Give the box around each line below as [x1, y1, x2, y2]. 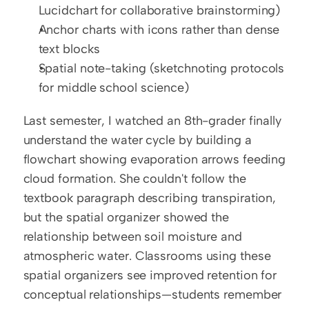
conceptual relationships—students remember [23, 286, 282, 302]
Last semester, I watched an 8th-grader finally [23, 112, 281, 128]
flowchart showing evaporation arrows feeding [23, 151, 286, 167]
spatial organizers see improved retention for [23, 267, 277, 283]
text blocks [38, 41, 100, 57]
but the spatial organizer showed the [23, 209, 229, 225]
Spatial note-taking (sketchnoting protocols [38, 60, 285, 76]
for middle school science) [38, 79, 189, 95]
